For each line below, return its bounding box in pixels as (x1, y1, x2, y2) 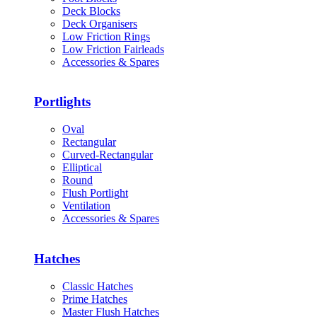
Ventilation (62, 200, 110, 212)
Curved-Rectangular (62, 149, 153, 161)
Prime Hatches (62, 292, 127, 305)
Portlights (34, 94, 91, 110)
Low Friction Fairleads (62, 42, 164, 55)
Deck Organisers (62, 17, 137, 30)
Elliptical (62, 161, 102, 174)
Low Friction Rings (62, 30, 150, 42)
